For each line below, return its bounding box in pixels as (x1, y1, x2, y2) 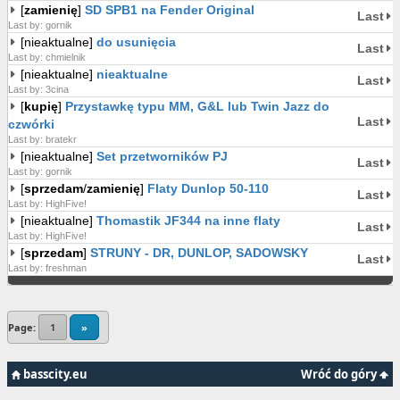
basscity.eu (21, 366, 87, 382)
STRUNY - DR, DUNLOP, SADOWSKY (90, 246, 308, 260)
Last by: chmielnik (8, 52, 86, 62)
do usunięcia (96, 35, 176, 49)
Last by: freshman (8, 262, 87, 273)
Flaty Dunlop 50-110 (147, 181, 269, 196)
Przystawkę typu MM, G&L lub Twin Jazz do (65, 99, 329, 113)
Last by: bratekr (8, 134, 77, 145)
